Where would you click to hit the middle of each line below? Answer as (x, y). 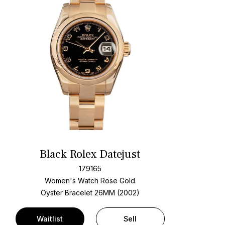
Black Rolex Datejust (90, 154)
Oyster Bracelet (67, 192)
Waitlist (50, 218)
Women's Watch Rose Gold (90, 180)
